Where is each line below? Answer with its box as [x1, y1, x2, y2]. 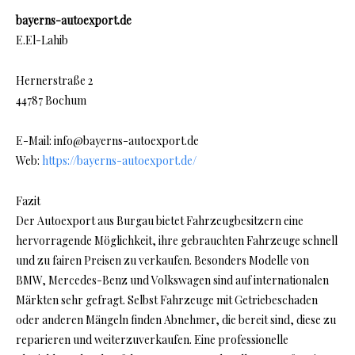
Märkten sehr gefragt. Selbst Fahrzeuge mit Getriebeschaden [16, 292, 318, 308]
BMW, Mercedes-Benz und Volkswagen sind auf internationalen [16, 273, 329, 288]
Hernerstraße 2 [16, 73, 93, 89]
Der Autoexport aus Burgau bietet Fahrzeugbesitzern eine [16, 213, 303, 229]
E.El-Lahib [16, 32, 68, 48]
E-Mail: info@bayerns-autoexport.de [16, 133, 199, 149]
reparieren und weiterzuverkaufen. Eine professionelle [16, 332, 288, 348]
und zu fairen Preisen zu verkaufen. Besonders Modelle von [16, 253, 309, 269]
